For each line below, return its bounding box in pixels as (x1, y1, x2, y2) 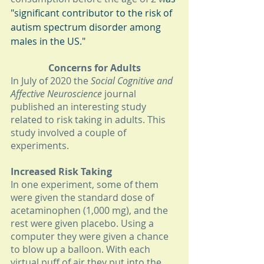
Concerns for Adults (48, 61, 141, 75)
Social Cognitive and (91, 74, 175, 88)
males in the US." (11, 35, 85, 48)
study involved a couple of (11, 126, 128, 140)
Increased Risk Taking (11, 165, 112, 179)
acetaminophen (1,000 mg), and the (11, 204, 170, 217)
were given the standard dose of (11, 191, 156, 204)
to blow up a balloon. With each (11, 243, 153, 256)
